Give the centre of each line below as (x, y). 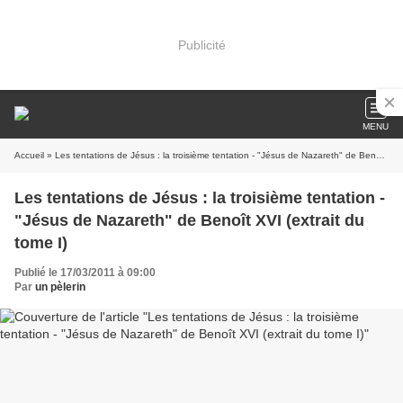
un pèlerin (60, 287)
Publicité (201, 45)
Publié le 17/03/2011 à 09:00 (85, 273)
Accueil (29, 155)
